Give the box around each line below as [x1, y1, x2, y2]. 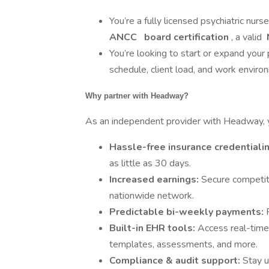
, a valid [231, 31, 264, 44]
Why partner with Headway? [85, 91, 189, 100]
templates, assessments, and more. [109, 238, 258, 251]
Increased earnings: [109, 173, 201, 186]
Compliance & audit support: [109, 254, 243, 267]
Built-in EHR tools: [109, 222, 198, 235]
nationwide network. [109, 189, 194, 202]
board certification [142, 31, 231, 44]
